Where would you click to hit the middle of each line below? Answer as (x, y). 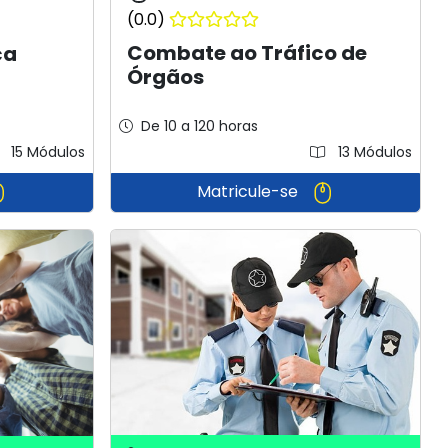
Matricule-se (249, 192)
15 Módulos (46, 152)
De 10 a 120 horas (200, 126)
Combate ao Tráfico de (247, 53)
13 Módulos (372, 152)
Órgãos (166, 77)
